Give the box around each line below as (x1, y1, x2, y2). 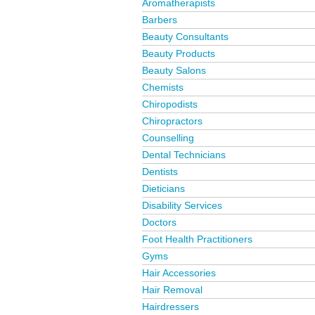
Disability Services (142, 200, 222, 211)
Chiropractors (142, 115, 202, 127)
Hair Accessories (142, 267, 216, 278)
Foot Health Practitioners (142, 233, 252, 245)
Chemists (142, 82, 184, 93)
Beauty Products (142, 48, 215, 59)
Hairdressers (142, 301, 199, 312)
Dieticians (142, 183, 185, 194)
